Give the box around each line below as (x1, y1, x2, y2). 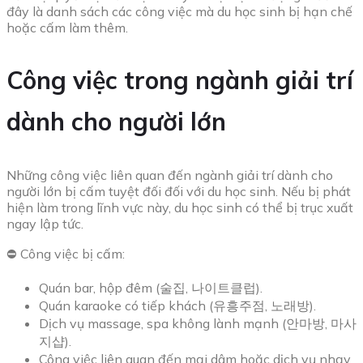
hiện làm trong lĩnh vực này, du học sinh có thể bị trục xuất (6, 199, 353, 216)
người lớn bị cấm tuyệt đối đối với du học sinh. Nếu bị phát (6, 182, 351, 199)
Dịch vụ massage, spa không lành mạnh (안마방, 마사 (39, 314, 357, 331)
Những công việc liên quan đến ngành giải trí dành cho (6, 166, 333, 183)
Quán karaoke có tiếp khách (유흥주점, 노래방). (39, 297, 316, 314)
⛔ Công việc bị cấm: (6, 245, 125, 262)
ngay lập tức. (6, 215, 83, 232)
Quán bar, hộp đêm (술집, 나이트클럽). (39, 279, 263, 296)
